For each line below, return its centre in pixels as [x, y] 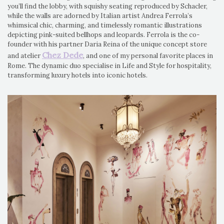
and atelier [25, 56]
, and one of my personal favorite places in [148, 56]
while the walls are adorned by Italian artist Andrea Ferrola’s [100, 16]
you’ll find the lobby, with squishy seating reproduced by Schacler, [107, 6]
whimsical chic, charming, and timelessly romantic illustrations [105, 25]
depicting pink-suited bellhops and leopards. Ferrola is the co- [103, 35]
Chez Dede [62, 55]
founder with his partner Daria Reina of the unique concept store [107, 44]
